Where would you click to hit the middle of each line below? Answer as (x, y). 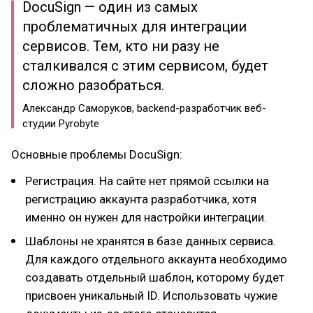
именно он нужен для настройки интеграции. (146, 217)
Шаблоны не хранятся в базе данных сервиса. (151, 241)
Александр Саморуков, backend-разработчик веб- (144, 108)
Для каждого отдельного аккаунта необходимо (156, 259)
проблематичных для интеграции (134, 27)
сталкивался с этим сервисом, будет (145, 66)
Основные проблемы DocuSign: (97, 154)
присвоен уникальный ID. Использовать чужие (151, 296)
